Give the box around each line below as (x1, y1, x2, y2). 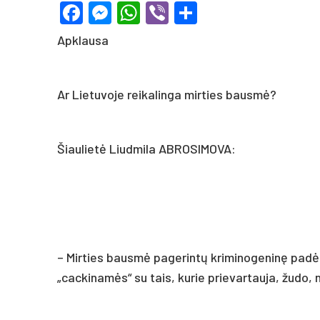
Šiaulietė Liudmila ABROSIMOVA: (57, 140, 236, 156)
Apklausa (57, 31, 109, 48)
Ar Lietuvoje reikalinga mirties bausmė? (57, 86, 276, 102)
